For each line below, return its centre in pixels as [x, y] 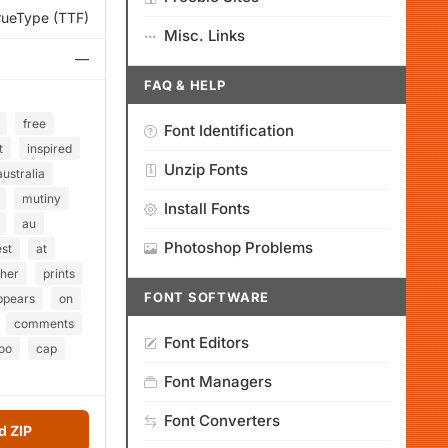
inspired [49, 148]
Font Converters [222, 420]
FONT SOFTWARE [207, 297]
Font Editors [206, 342]
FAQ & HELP [185, 85]
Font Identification [229, 130]
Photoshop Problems [238, 247]
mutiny [41, 198]
